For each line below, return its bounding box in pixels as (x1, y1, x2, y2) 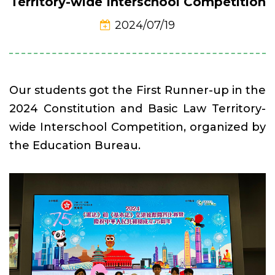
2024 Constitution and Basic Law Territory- (9, 102, 266, 116)
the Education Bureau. (9, 139, 144, 153)
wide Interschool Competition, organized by (9, 120, 266, 134)
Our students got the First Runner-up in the (9, 83, 266, 98)
